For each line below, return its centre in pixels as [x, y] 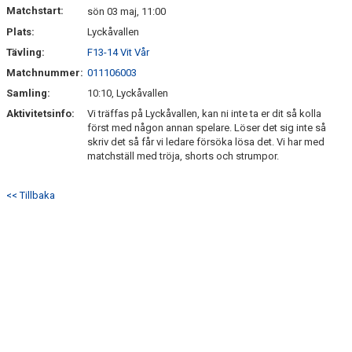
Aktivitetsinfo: [42, 114]
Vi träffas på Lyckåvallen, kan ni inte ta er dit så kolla [204, 114]
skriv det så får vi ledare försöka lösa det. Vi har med [206, 142]
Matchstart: [35, 11]
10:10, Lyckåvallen [128, 93]
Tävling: [26, 52]
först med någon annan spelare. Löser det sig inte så [207, 128]
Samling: [28, 93]
